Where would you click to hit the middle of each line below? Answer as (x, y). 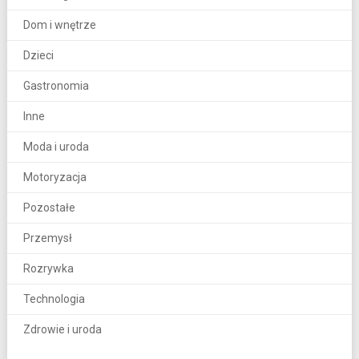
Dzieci (38, 55)
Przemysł (47, 238)
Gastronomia (56, 85)
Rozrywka (48, 268)
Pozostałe (49, 207)
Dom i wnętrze (59, 24)
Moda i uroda (56, 146)
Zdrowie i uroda (62, 329)
